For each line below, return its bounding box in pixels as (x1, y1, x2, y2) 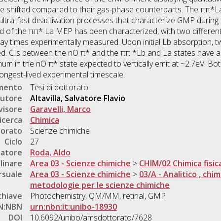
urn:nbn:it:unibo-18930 (30, 201, 117, 213)
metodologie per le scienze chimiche (30, 180, 170, 191)
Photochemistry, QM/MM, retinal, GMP (30, 190, 166, 202)
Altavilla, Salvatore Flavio (30, 93, 125, 104)
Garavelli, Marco (30, 104, 91, 115)
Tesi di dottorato (30, 82, 88, 93)
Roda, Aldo (30, 147, 71, 158)
